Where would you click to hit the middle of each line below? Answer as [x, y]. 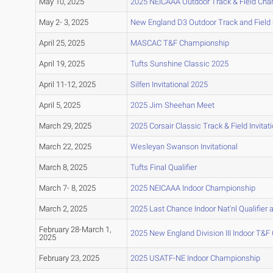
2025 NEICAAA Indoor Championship [193, 188]
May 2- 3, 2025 [63, 23]
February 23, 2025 [69, 258]
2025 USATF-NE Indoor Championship [195, 258]
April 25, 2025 [62, 43]
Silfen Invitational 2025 [169, 85]
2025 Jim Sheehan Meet [172, 105]
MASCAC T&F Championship [179, 43]
